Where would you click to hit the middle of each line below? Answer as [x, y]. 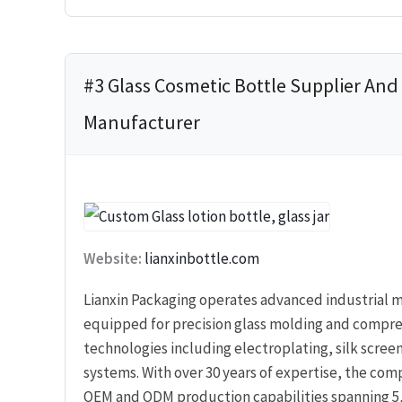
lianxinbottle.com [202, 258]
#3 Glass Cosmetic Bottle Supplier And [241, 86]
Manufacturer [142, 122]
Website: [113, 258]
